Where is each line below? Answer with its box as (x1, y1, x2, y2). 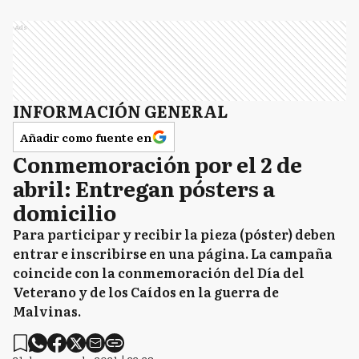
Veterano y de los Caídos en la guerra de (13, 282, 279, 301)
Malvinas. (13, 301, 81, 321)
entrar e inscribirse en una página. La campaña (13, 244, 333, 263)
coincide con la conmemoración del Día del (13, 263, 305, 282)
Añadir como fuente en (20, 129, 151, 145)
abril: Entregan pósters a (13, 172, 275, 204)
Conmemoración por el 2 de (13, 148, 302, 179)
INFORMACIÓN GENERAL (13, 99, 228, 123)
